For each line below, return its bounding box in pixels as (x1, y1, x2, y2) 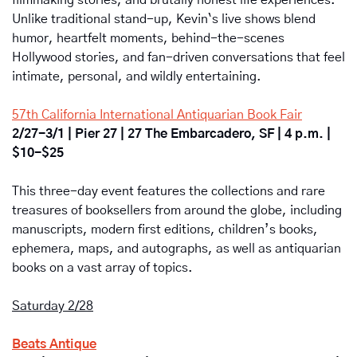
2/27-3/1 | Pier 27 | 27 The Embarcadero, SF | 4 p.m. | (12, 127, 331, 140)
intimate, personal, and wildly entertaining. (12, 69, 261, 83)
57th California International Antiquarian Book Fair (12, 108, 302, 121)
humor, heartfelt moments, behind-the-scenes (12, 31, 284, 45)
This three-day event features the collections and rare (12, 184, 325, 198)
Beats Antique (12, 337, 96, 351)
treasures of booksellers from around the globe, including (12, 203, 342, 217)
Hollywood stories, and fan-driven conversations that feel (12, 50, 345, 64)
